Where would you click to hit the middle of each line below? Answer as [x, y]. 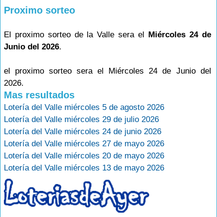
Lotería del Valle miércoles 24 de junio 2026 [83, 132]
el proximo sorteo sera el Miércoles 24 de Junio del [108, 71]
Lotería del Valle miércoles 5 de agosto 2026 [84, 107]
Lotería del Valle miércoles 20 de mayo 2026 [84, 156]
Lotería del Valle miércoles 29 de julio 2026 [81, 119]
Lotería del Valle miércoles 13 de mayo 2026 [84, 168]
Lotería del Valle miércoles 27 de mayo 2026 [84, 144]
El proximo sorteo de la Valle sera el [76, 35]
